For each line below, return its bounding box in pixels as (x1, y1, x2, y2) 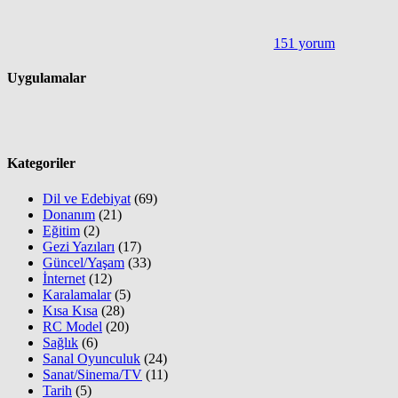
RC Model (43, 318, 102, 334)
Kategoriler (7, 155, 76, 171)
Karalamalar (43, 286, 111, 302)
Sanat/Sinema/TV (43, 366, 142, 382)
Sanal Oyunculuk (43, 350, 140, 366)
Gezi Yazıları (43, 238, 115, 254)
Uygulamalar (7, 69, 86, 85)
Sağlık (43, 334, 78, 350)
